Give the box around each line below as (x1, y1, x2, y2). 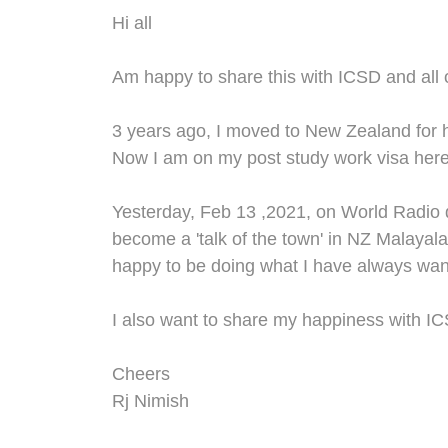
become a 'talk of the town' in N (112, 229, 360, 249)
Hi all (112, 13, 152, 33)
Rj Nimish (112, 391, 189, 411)
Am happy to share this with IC (112, 67, 356, 87)
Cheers (112, 364, 170, 384)
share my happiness (218, 310, 389, 330)
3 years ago (112, 121, 206, 141)
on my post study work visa (193, 148, 409, 168)
